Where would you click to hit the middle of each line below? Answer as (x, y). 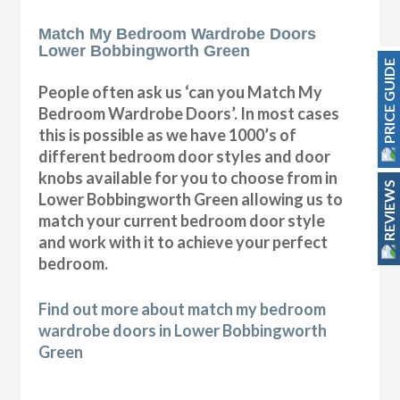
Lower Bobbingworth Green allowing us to (191, 200)
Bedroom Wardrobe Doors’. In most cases (189, 114)
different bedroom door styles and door (185, 157)
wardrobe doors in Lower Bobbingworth (183, 331)
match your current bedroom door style (182, 221)
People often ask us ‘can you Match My (181, 92)
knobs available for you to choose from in (188, 178)
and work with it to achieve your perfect (183, 242)
